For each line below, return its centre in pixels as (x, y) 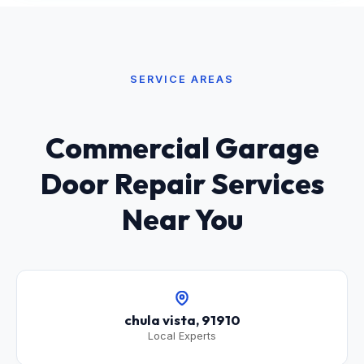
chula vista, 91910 (182, 320)
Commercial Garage (182, 148)
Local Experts (182, 336)
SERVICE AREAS (182, 79)
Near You (182, 220)
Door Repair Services (182, 184)
